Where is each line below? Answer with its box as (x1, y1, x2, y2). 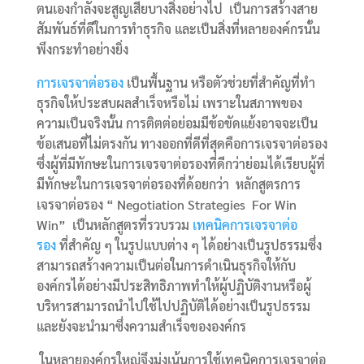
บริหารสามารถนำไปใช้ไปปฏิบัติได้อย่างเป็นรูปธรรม (36, 297, 310, 314)
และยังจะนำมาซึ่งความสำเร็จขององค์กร (36, 317, 246, 335)
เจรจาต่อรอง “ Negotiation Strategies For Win (36, 195, 297, 213)
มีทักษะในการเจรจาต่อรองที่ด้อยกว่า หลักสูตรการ (36, 175, 301, 193)
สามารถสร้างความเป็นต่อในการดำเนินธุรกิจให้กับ (36, 256, 296, 274)
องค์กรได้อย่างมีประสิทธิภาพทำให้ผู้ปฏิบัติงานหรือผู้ (36, 276, 311, 294)
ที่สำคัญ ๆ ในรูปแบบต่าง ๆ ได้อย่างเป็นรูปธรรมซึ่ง (58, 236, 322, 253)
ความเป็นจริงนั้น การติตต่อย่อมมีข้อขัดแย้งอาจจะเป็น (36, 114, 318, 132)
